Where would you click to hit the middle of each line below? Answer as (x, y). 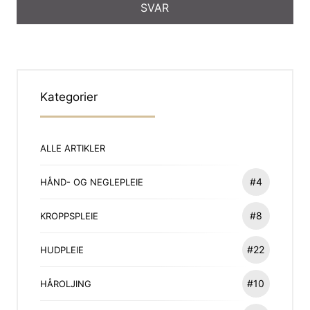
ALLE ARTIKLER (73, 148)
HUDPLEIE (62, 249)
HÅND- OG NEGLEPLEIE (92, 182)
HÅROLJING (66, 283)
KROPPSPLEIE (70, 216)
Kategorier (69, 97)
